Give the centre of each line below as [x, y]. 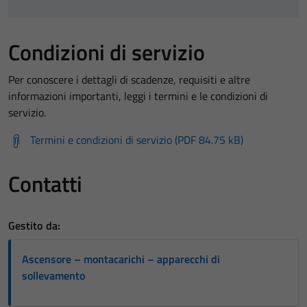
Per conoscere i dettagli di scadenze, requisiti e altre [129, 79]
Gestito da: [34, 225]
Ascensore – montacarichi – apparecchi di [121, 259]
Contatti [45, 183]
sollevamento [53, 275]
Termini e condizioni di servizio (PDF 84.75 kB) [137, 139]
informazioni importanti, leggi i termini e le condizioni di [138, 96]
